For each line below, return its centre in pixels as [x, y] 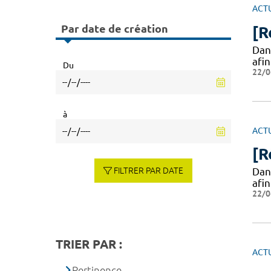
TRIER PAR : [89, 244]
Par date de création [115, 29]
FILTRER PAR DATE [149, 170]
